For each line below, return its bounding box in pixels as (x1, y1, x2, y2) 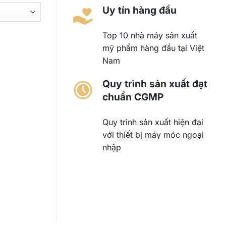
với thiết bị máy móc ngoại (102, 129, 204, 140)
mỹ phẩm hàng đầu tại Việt (102, 43, 204, 53)
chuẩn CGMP (102, 90, 163, 103)
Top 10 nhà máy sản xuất (102, 30, 197, 41)
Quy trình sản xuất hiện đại (102, 117, 203, 127)
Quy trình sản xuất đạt (102, 77, 207, 90)
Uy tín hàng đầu (102, 4, 177, 17)
